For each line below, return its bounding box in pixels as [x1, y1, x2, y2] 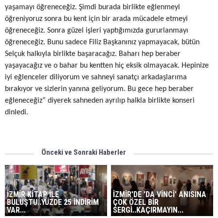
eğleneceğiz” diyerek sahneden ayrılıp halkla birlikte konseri [5, 97, 195, 105]
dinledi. [5, 109, 28, 116]
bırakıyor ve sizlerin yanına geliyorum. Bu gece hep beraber [5, 85, 194, 93]
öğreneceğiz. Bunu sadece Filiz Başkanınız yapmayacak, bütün [5, 38, 200, 46]
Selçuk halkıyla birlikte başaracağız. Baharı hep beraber [5, 50, 181, 58]
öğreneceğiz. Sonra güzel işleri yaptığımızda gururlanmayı [5, 27, 188, 35]
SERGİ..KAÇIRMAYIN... [113, 205, 184, 215]
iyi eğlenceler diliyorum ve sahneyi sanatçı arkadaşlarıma [5, 73, 187, 81]
